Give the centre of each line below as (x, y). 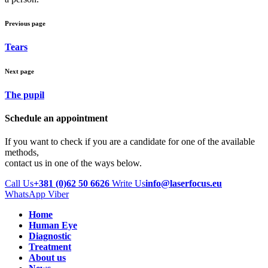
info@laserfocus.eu (184, 184)
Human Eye (53, 226)
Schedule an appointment (56, 118)
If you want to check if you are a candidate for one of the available (130, 142)
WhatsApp (26, 194)
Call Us (19, 184)
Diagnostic (50, 236)
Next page (19, 71)
